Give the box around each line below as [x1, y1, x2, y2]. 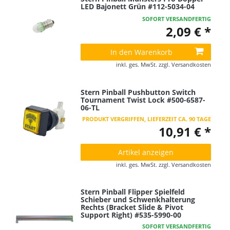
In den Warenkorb [110, 47, 172, 57]
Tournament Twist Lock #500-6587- [81, 94, 206, 105]
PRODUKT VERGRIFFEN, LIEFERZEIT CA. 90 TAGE [82, 114, 211, 123]
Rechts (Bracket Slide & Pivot [81, 202, 184, 213]
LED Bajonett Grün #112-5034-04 [81, 2, 195, 12]
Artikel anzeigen [118, 147, 174, 157]
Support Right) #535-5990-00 [81, 210, 182, 220]
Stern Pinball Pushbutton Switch [81, 87, 196, 97]
